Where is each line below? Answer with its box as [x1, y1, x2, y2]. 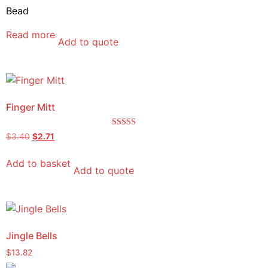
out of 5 [111, 145, 139, 154]
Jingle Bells [6, 229, 57, 242]
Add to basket [6, 157, 71, 169]
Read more [6, 29, 55, 41]
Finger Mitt [6, 101, 55, 114]
